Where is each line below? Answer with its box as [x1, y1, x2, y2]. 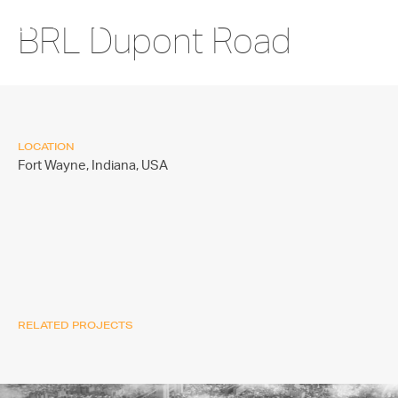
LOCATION [18, 139, 75, 153]
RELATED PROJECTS [18, 318, 133, 331]
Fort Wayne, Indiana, [18, 159, 141, 172]
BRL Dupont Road [18, 20, 291, 61]
